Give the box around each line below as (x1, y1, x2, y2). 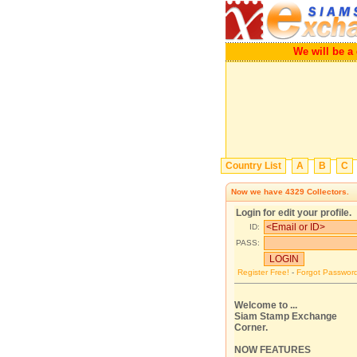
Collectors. (304, 187, 349, 196)
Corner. (234, 322, 268, 333)
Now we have (231, 187, 285, 196)
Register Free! (237, 268, 289, 277)
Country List (225, 160, 281, 171)
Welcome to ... (234, 300, 297, 311)
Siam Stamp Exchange (234, 311, 337, 322)
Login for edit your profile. (236, 207, 351, 218)
